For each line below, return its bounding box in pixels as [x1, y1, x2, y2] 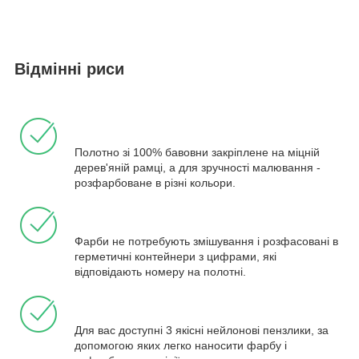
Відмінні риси [14, 60, 124, 79]
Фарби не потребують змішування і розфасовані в [75, 235, 338, 248]
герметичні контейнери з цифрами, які [75, 250, 276, 264]
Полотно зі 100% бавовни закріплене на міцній [75, 146, 320, 159]
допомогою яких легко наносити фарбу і [75, 339, 287, 353]
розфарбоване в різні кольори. [75, 176, 236, 190]
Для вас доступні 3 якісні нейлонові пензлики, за [75, 324, 329, 337]
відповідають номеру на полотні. [75, 265, 246, 279]
